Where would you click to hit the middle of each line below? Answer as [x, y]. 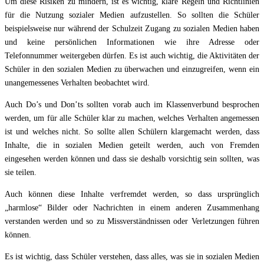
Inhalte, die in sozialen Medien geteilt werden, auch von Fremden [132, 146]
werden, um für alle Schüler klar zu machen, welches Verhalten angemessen [132, 118]
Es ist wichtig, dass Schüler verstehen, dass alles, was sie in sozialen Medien [132, 257]
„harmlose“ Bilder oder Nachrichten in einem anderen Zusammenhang [132, 208]
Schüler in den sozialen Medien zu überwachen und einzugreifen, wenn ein [132, 70]
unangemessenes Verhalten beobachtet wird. [77, 83]
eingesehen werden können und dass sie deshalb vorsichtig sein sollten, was [132, 159]
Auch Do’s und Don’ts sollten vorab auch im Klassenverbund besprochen [132, 105]
